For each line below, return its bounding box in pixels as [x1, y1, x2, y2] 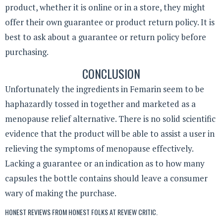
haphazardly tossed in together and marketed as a [5, 98, 196, 110]
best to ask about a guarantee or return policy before [5, 31, 206, 43]
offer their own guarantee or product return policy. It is [5, 16, 215, 28]
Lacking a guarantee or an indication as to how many [5, 158, 205, 169]
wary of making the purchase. [5, 187, 116, 199]
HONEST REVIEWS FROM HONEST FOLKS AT [5, 206, 117, 217]
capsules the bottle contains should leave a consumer [5, 172, 208, 184]
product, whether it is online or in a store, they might [5, 1, 205, 13]
